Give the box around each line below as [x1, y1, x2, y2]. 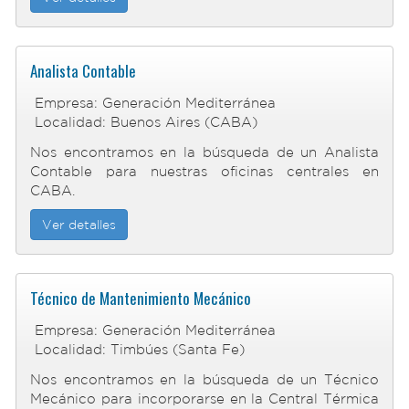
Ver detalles [42, 217, 116, 232]
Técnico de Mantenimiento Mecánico [30, 287, 251, 309]
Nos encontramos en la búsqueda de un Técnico [30, 372, 379, 387]
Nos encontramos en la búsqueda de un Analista [30, 144, 379, 160]
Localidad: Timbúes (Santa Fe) [35, 341, 245, 357]
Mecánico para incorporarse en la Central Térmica [30, 391, 379, 406]
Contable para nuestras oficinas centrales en [30, 163, 379, 179]
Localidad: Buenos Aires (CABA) [35, 114, 257, 130]
